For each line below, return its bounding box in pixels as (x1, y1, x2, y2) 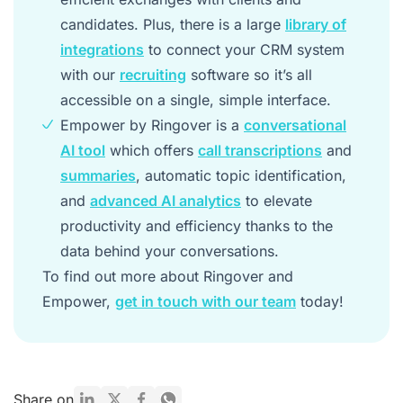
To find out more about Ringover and (42, 266, 293, 285)
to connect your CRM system (144, 40, 345, 58)
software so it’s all (186, 65, 312, 84)
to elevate (241, 191, 312, 210)
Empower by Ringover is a (60, 115, 244, 134)
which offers (105, 140, 198, 159)
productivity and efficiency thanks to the (60, 216, 333, 235)
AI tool (60, 140, 105, 159)
